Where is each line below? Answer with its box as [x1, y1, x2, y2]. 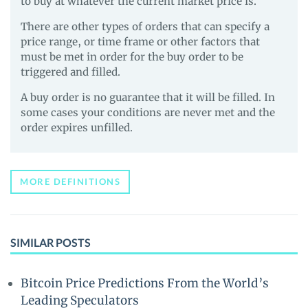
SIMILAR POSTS [10, 236, 91, 249]
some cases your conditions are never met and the [21, 106, 275, 119]
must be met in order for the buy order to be [21, 50, 243, 63]
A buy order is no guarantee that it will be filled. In [21, 91, 275, 104]
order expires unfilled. [21, 121, 133, 134]
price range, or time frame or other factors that [21, 35, 260, 48]
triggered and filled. [21, 65, 120, 78]
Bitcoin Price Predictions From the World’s [21, 276, 269, 291]
